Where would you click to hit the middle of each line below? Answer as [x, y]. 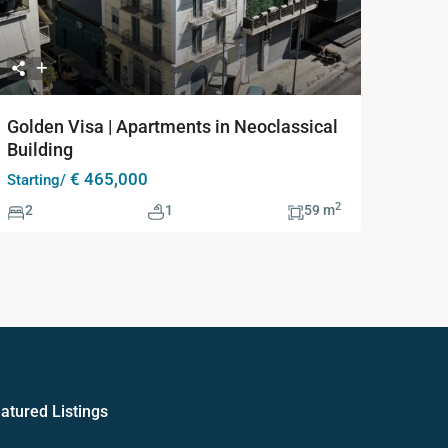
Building [40, 150]
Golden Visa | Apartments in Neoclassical [172, 127]
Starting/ [36, 180]
